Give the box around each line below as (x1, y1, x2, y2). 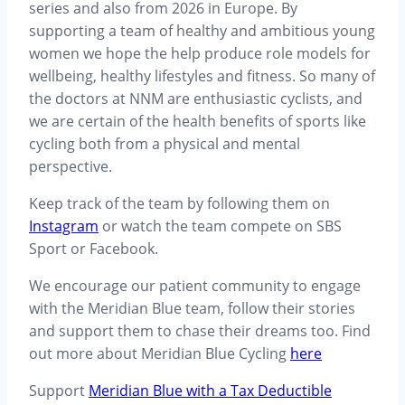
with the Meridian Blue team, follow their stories (29, 297, 355, 318)
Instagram (29, 215, 99, 236)
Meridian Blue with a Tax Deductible (89, 380, 332, 400)
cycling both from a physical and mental (29, 133, 300, 154)
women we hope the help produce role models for (29, 42, 371, 63)
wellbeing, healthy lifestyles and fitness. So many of (29, 65, 375, 86)
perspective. (29, 155, 112, 176)
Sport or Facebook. (29, 238, 158, 259)
